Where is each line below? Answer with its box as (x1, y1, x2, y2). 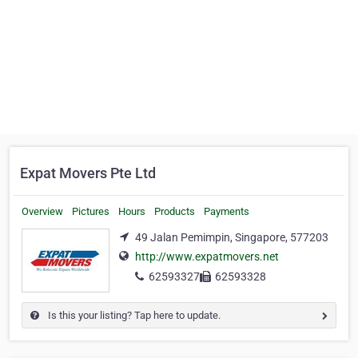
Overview (22, 205, 63, 217)
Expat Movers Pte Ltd (20, 165, 156, 181)
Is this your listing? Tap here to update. (46, 309, 221, 321)
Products (154, 205, 195, 217)
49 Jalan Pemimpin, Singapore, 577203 (135, 231, 328, 244)
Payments (204, 205, 249, 217)
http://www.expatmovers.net (135, 250, 279, 264)
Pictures (72, 205, 109, 217)
